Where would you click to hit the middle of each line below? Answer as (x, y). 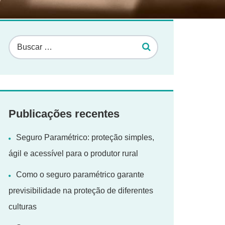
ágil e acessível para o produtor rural (73, 153)
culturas (23, 207)
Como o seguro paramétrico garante (80, 175)
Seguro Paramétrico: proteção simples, (85, 137)
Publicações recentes (64, 114)
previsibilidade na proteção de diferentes (81, 191)
